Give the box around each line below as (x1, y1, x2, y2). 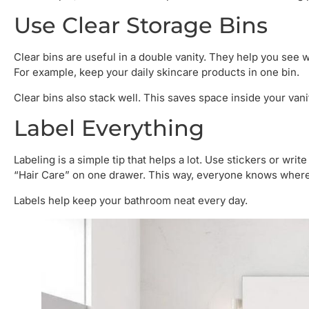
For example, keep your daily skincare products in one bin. (14, 66, 299, 79)
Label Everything (14, 114, 204, 142)
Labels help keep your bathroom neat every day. (14, 193, 248, 207)
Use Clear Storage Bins (14, 12, 268, 39)
